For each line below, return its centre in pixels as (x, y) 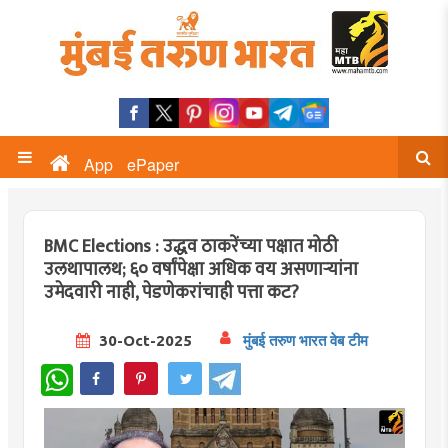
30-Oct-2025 (143, 340)
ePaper (153, 164)
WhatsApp (105, 371)
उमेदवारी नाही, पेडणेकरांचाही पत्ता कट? (171, 293)
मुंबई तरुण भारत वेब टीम (305, 340)
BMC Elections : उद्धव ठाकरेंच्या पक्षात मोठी (190, 247)
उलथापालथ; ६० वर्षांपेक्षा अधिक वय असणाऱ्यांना (200, 270)
